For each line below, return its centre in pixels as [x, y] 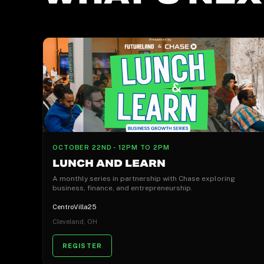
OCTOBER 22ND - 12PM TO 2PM [111, 148]
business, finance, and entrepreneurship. [123, 188]
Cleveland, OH [75, 221]
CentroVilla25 [74, 207]
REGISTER [82, 246]
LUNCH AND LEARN [109, 164]
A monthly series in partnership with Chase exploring [144, 179]
